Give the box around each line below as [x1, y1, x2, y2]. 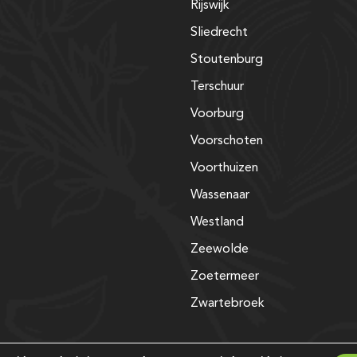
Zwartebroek [190, 296, 265, 310]
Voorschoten [190, 134, 263, 147]
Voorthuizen [190, 161, 258, 175]
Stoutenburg [190, 53, 263, 66]
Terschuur [190, 80, 244, 93]
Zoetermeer [190, 269, 259, 283]
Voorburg [190, 107, 244, 120]
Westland [190, 215, 244, 229]
